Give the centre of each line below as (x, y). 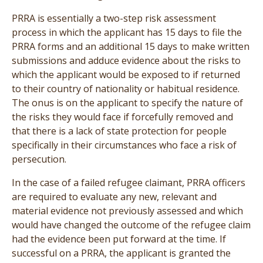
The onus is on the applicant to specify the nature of (127, 102)
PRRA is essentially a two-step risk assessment (114, 18)
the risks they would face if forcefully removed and (122, 117)
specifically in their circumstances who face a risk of (124, 145)
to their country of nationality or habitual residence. (126, 88)
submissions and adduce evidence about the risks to (126, 60)
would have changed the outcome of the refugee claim (131, 225)
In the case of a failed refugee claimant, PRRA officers (129, 182)
